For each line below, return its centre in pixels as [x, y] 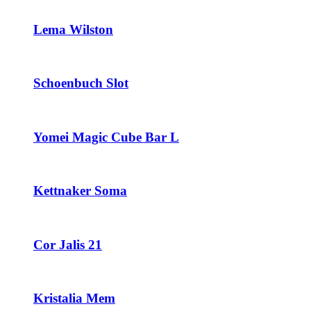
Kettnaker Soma [80, 191]
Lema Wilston [73, 29]
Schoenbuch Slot [81, 83]
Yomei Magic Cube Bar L [106, 137]
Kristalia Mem [74, 298]
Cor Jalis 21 [68, 244]
